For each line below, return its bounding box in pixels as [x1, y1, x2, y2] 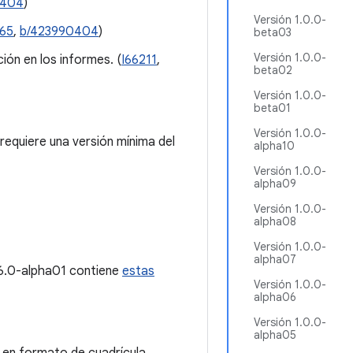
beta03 [254, 25, 292, 39]
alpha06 [254, 290, 296, 304]
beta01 [254, 101, 291, 115]
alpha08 [254, 214, 296, 229]
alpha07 [254, 252, 296, 266]
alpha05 [254, 328, 296, 342]
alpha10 [254, 139, 295, 153]
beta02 [254, 63, 292, 77]
